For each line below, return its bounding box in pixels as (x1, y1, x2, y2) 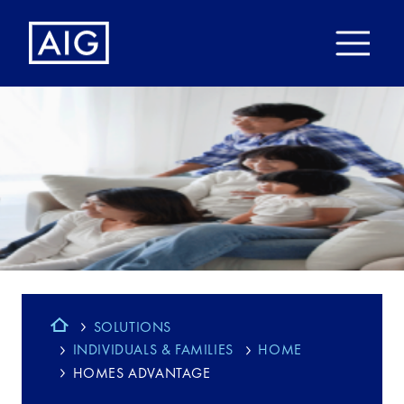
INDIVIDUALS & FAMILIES (72, 340, 234, 360)
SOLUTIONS (93, 317, 172, 336)
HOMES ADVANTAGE (72, 363, 211, 383)
